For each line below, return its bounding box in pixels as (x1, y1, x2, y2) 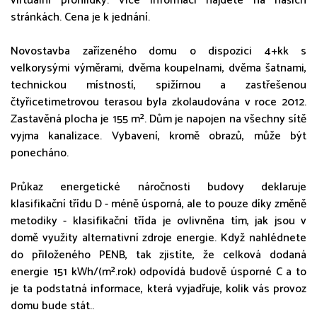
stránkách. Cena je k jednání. (11, 7, 150, 27)
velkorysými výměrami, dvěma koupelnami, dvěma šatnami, (11, 58, 306, 78)
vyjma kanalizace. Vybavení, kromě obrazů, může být (11, 126, 306, 146)
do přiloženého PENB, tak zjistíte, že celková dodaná (11, 245, 306, 265)
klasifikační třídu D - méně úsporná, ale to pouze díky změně (11, 194, 306, 214)
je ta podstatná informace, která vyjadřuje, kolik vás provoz (11, 279, 306, 299)
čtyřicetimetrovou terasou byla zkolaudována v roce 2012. (11, 92, 306, 112)
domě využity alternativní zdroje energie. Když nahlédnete (11, 228, 306, 248)
